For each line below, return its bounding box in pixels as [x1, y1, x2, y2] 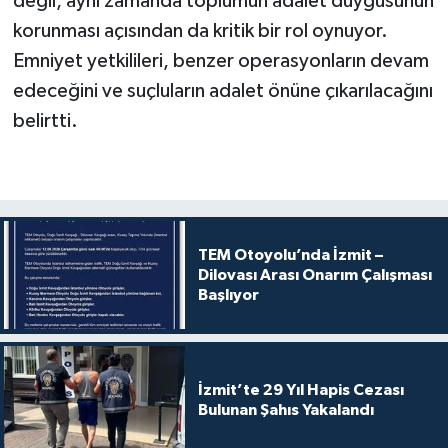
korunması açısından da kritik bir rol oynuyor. [12, 20, 388, 41]
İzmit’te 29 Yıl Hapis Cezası [197, 382, 404, 399]
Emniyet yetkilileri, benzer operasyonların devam [12, 50, 429, 71]
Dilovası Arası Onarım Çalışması [197, 267, 432, 284]
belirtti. [12, 110, 78, 131]
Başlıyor [197, 287, 259, 304]
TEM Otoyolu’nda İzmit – [197, 247, 383, 264]
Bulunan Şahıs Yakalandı [197, 402, 374, 419]
